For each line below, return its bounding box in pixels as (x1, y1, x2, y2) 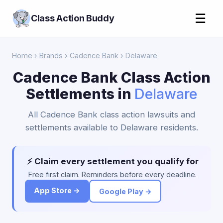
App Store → (34, 186, 80, 195)
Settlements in (26, 85, 134, 103)
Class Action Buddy (31, 13, 114, 23)
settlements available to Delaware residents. (25, 122, 198, 132)
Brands (39, 51, 63, 60)
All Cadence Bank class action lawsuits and (28, 110, 195, 119)
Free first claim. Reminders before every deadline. (28, 170, 197, 179)
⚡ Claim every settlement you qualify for (26, 156, 199, 166)
